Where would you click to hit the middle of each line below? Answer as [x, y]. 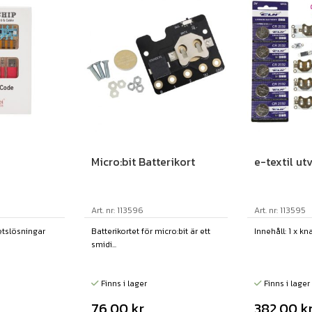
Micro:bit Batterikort [143, 161]
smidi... [104, 244]
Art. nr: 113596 [118, 210]
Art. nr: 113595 [280, 210]
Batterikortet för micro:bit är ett [151, 231]
